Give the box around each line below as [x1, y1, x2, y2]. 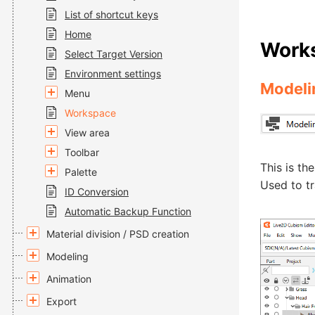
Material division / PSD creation [46, 228, 189, 240]
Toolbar [65, 146, 99, 158]
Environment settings [65, 67, 161, 79]
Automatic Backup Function [65, 205, 191, 217]
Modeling [46, 250, 89, 262]
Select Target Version [65, 48, 162, 60]
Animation [46, 273, 91, 285]
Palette [65, 166, 97, 178]
